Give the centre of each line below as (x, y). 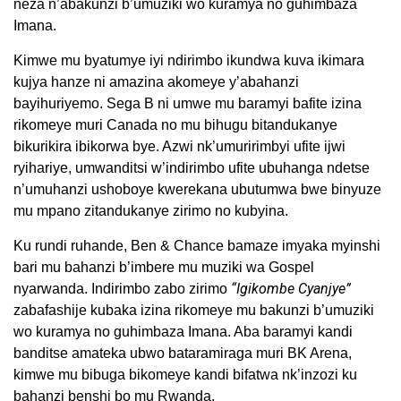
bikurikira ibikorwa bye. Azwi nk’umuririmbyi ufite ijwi (179, 146)
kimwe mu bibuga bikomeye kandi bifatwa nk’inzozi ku (185, 375)
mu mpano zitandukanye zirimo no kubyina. (151, 211)
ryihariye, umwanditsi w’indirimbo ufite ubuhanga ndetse (192, 168)
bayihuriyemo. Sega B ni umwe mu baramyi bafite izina (188, 103)
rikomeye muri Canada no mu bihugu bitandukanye (175, 125)
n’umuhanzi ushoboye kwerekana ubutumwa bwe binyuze (197, 189)
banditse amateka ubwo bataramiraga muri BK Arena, (183, 353)
